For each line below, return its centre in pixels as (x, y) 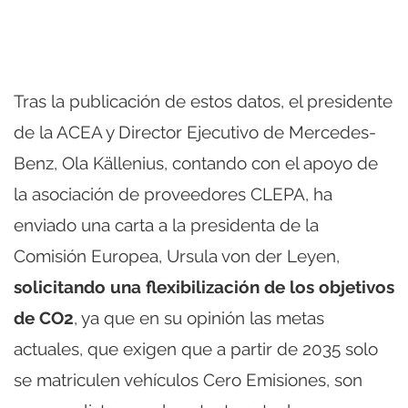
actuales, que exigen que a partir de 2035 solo (196, 349)
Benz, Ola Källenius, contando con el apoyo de (196, 163)
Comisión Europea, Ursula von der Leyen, (177, 256)
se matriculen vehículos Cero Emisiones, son (188, 380)
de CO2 (44, 318)
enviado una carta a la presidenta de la (166, 225)
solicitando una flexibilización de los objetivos (204, 287)
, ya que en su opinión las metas (199, 318)
